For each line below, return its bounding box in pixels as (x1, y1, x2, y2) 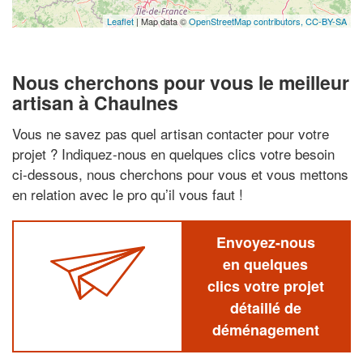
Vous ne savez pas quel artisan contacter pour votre (12, 122, 329, 143)
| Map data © (134, 15, 189, 28)
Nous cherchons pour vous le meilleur (12, 69, 349, 96)
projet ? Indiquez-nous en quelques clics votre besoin (12, 143, 335, 164)
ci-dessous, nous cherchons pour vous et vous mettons (12, 163, 348, 184)
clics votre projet (207, 275, 324, 297)
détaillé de (229, 297, 301, 318)
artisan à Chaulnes (12, 89, 178, 116)
